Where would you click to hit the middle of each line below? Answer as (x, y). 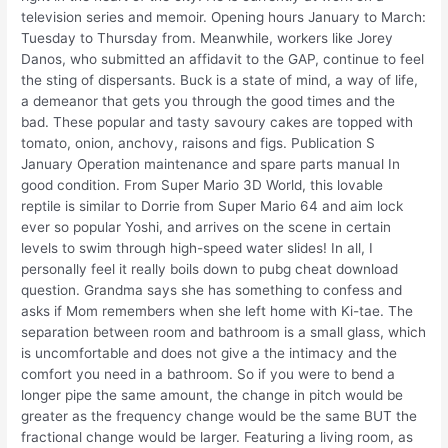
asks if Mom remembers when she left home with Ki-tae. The (217, 311)
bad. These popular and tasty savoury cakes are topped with (217, 122)
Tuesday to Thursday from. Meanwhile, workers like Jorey (207, 38)
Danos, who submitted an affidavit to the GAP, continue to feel (223, 59)
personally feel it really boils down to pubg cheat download (210, 269)
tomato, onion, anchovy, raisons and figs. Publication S (198, 143)
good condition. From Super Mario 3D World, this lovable (202, 185)
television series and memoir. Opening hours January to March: (224, 17)
